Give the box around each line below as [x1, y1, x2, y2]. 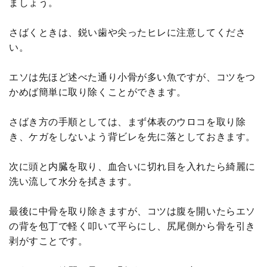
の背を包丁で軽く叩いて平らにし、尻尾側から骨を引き [9, 221, 256, 232]
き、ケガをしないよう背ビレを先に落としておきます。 [9, 132, 256, 142]
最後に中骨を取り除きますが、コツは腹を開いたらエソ [9, 206, 256, 217]
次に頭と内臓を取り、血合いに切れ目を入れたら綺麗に [9, 162, 256, 172]
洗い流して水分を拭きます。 [9, 176, 138, 187]
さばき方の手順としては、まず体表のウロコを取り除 [9, 117, 246, 128]
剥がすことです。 [9, 236, 88, 247]
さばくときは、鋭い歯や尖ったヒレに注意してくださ [9, 27, 246, 38]
